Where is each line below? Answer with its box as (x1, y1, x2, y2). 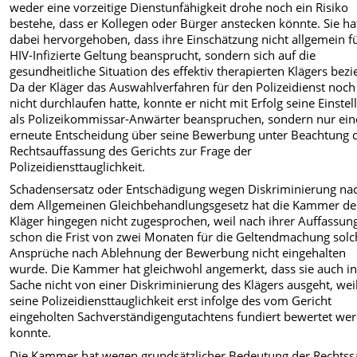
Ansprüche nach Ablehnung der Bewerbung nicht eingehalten (10, 245, 347, 261)
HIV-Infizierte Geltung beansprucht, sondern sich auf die (10, 46, 316, 63)
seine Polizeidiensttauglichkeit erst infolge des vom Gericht (10, 292, 332, 309)
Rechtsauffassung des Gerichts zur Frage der (10, 142, 253, 159)
